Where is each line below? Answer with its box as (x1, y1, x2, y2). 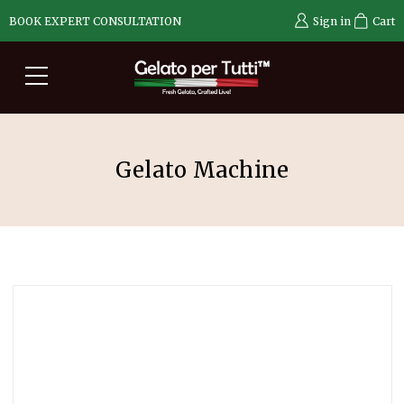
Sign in (313, 14, 351, 28)
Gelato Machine (115, 156, 289, 184)
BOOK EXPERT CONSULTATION (9, 14, 181, 28)
